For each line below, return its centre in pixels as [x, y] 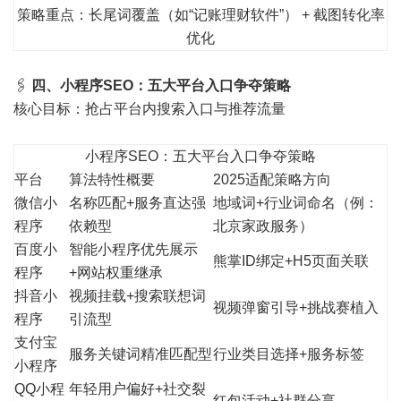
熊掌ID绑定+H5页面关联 [291, 261]
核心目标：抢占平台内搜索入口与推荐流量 [149, 109]
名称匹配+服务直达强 [137, 203]
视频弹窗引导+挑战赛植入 [296, 308]
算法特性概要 [112, 180]
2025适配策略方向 [272, 180]
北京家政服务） [263, 226]
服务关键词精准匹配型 [141, 354]
